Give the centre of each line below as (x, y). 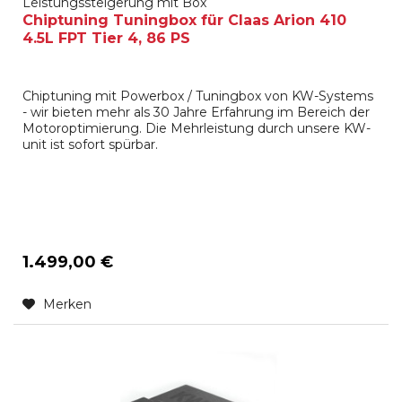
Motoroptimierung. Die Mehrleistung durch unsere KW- (197, 128)
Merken (68, 304)
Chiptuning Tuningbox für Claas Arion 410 (185, 20)
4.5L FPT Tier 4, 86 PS (107, 38)
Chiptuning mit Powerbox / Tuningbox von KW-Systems (198, 96)
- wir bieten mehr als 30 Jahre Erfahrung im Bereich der (197, 112)
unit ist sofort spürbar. (91, 144)
